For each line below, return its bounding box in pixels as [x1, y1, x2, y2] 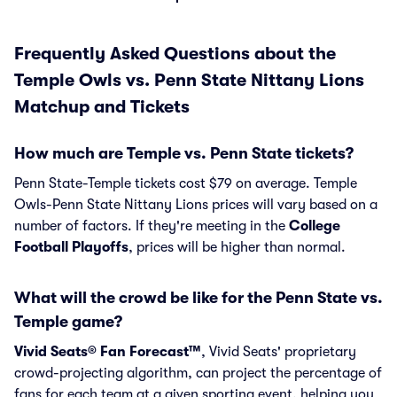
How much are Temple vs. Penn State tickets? [14, 144, 354, 162]
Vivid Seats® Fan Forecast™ [14, 344, 201, 360]
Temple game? [14, 313, 122, 331]
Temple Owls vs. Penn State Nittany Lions [14, 70, 364, 90]
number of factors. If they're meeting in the [14, 218, 289, 234]
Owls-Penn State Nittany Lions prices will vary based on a [14, 197, 378, 213]
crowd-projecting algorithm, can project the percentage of [14, 365, 382, 381]
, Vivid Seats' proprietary [201, 344, 356, 360]
